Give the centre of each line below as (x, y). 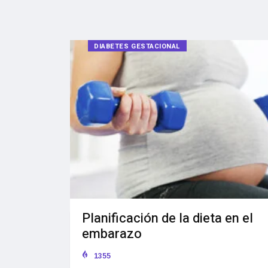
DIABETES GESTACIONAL (137, 47)
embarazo (112, 234)
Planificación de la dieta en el (167, 219)
